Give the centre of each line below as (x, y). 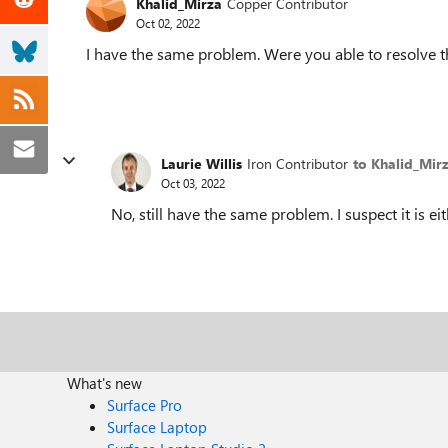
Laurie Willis (201, 163)
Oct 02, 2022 (168, 22)
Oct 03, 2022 (193, 182)
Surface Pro (145, 405)
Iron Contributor (297, 163)
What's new (105, 383)
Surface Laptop (157, 427)
